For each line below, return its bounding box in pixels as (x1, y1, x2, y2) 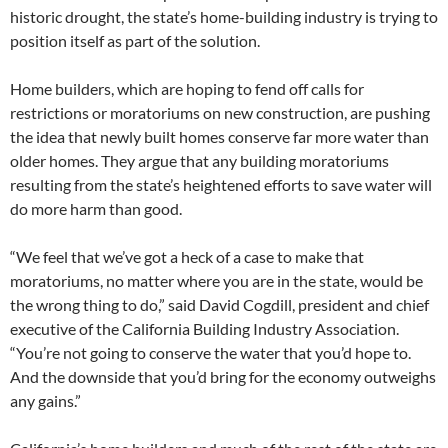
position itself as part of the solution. (10, 31, 260, 50)
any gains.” (10, 391, 81, 410)
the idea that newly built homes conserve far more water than (10, 127, 429, 146)
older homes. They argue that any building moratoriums (10, 151, 389, 170)
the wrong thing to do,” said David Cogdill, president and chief (10, 295, 429, 314)
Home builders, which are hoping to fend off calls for (10, 79, 364, 98)
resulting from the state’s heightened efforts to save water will (10, 175, 432, 194)
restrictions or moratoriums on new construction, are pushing (10, 103, 430, 122)
